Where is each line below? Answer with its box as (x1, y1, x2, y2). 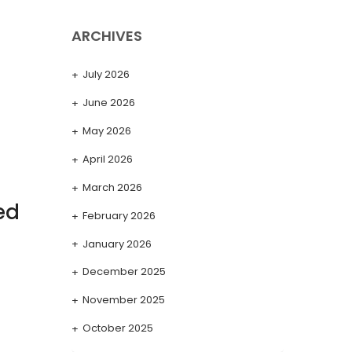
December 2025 (82, 264, 166, 280)
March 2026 (82, 179, 142, 195)
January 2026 (82, 236, 152, 251)
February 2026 (82, 207, 156, 223)
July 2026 (82, 66, 130, 82)
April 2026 (82, 151, 133, 167)
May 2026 (82, 123, 131, 138)
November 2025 (82, 292, 165, 308)
